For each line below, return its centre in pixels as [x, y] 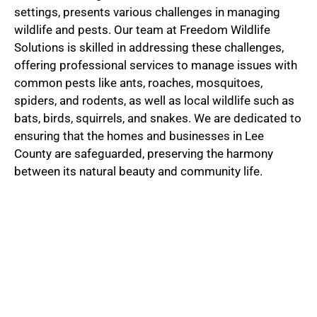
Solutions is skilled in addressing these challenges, [149, 47]
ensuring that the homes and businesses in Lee [139, 136]
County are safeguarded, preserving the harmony [144, 153]
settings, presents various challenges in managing [147, 12]
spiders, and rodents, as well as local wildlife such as [154, 100]
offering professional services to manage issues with [156, 65]
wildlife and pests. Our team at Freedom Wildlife [142, 29]
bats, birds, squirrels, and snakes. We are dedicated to [158, 118]
